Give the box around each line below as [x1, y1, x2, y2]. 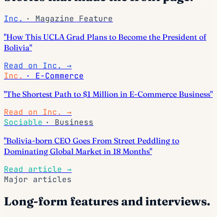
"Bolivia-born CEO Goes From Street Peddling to [4, 135, 179, 145]
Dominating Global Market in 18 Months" [4, 146, 152, 156]
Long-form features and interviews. [4, 194, 210, 208]
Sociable [4, 117, 43, 127]
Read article [4, 164, 67, 174]
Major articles [4, 174, 72, 185]
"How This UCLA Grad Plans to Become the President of [4, 31, 206, 42]
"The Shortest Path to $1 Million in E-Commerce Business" [4, 89, 213, 99]
